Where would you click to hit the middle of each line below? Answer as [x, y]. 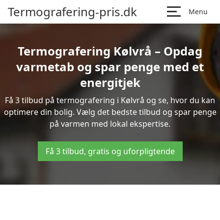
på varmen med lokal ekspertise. [110, 124]
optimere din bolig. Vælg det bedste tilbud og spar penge [110, 112]
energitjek [110, 82]
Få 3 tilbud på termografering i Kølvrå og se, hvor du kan [110, 100]
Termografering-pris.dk [72, 12]
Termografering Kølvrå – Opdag [110, 51]
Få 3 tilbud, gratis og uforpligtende [110, 151]
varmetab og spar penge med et [110, 67]
